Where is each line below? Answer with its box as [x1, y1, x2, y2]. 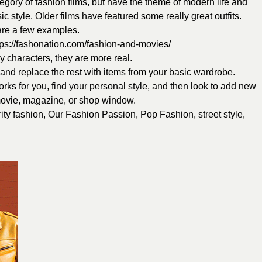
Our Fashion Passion [48, 109, 136, 120]
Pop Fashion [140, 109, 194, 120]
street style [198, 109, 243, 120]
